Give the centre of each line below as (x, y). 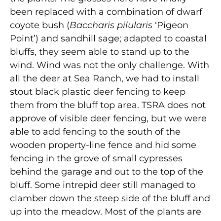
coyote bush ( (40, 25)
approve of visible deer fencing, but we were (108, 118)
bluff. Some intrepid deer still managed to (103, 185)
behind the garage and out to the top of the (107, 171)
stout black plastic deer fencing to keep (98, 92)
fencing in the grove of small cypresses (96, 158)
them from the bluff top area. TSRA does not (108, 105)
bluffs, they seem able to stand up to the (100, 52)
